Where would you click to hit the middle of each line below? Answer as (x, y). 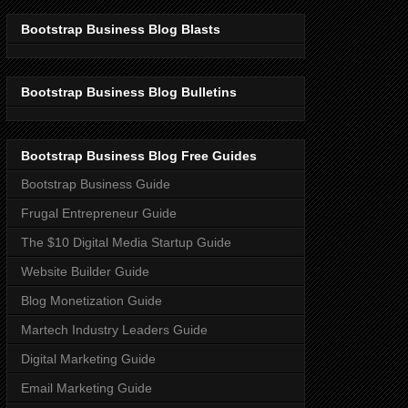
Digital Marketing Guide (88, 358)
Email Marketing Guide (87, 388)
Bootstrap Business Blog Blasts (121, 29)
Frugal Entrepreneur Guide (99, 213)
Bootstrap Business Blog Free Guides (139, 155)
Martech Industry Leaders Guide (114, 329)
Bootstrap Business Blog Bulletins (129, 92)
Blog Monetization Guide (92, 300)
